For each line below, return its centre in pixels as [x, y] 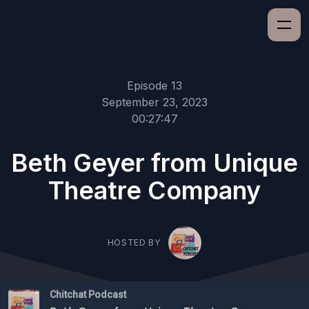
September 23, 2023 [154, 102]
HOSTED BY [134, 242]
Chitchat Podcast [88, 295]
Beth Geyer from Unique [154, 163]
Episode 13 [154, 86]
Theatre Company [154, 190]
